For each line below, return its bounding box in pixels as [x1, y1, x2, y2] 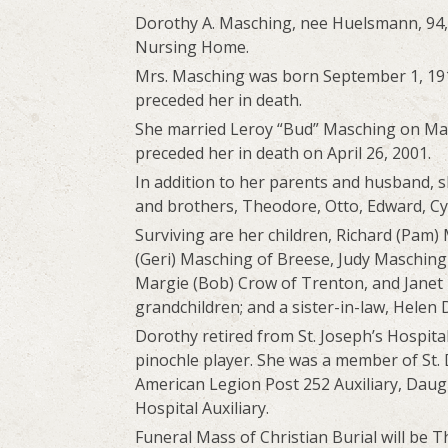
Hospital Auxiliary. [135, 397, 270, 420]
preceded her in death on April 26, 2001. [135, 142, 432, 165]
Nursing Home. [135, 36, 250, 59]
